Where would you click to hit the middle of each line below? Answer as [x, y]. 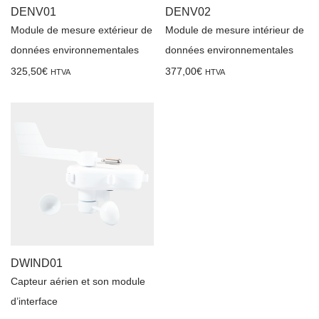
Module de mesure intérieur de [235, 30]
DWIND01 [37, 263]
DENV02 [188, 11]
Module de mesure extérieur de [82, 30]
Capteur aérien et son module [78, 281]
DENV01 [33, 11]
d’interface [34, 301]
